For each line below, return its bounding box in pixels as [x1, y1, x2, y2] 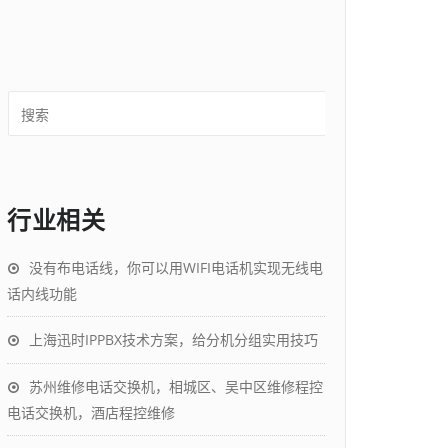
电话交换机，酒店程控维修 [7, 403, 175, 422]
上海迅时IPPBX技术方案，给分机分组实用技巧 [29, 330, 318, 349]
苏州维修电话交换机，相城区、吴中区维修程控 [29, 377, 323, 396]
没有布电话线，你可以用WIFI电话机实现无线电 [29, 258, 323, 277]
